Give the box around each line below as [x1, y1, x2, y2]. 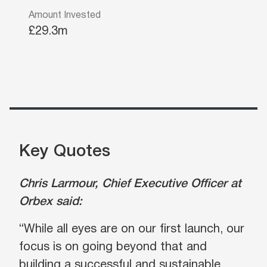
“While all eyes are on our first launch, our [19, 224, 244, 235]
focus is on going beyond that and [19, 242, 207, 253]
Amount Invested [29, 11, 101, 20]
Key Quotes [19, 144, 110, 159]
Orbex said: [19, 197, 82, 207]
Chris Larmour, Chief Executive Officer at [19, 179, 241, 190]
